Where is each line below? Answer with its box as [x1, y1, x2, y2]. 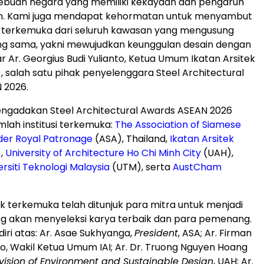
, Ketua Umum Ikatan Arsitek [124, 52, 255, 65]
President [134, 226, 178, 240]
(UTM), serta [110, 160, 173, 174]
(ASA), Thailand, [93, 132, 170, 146]
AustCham [173, 160, 222, 174]
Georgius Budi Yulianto [23, 52, 124, 65]
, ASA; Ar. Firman [178, 226, 252, 240]
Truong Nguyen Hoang [145, 240, 247, 254]
